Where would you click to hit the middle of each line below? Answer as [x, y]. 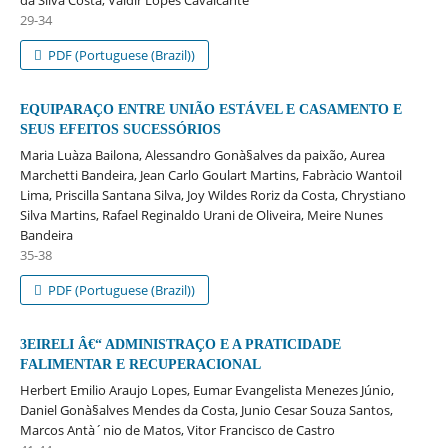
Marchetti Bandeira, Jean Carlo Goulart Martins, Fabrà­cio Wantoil [210, 174]
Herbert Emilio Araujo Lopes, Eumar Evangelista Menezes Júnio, [206, 389]
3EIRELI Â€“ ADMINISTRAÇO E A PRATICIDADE [180, 344]
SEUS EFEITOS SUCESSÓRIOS [120, 129]
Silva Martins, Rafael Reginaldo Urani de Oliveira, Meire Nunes [201, 214]
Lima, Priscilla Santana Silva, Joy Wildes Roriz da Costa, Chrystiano [212, 194]
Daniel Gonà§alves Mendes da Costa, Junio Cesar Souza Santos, [206, 409]
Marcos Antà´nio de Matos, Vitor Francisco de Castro [177, 429]
